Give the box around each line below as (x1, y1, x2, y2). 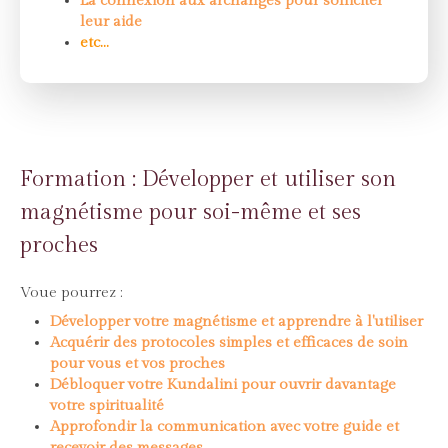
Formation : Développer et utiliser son (20, 166, 396, 192)
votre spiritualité (50, 397, 164, 414)
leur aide (80, 13, 146, 30)
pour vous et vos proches (50, 355, 225, 372)
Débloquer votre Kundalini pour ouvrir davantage (50, 376, 396, 393)
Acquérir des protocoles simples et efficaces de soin (50, 334, 408, 351)
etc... (80, 34, 109, 51)
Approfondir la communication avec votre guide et (50, 418, 399, 435)
